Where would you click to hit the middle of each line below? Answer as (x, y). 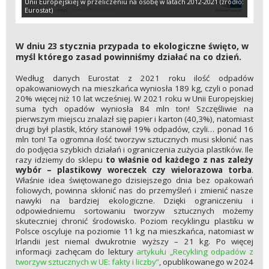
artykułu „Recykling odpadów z (195, 252)
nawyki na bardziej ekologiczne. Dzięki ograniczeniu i (134, 201)
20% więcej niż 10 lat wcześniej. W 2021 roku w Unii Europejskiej (134, 99)
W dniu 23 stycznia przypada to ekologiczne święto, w (132, 46)
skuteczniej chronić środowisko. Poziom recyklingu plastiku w (134, 221)
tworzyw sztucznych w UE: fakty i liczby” (87, 262)
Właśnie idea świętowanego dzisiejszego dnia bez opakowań (134, 180)
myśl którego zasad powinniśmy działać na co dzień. (128, 56)
